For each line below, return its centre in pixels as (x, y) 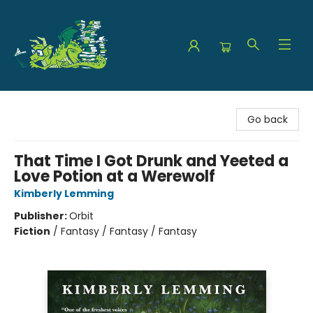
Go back (268, 119)
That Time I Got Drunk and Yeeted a (151, 161)
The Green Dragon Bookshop (80, 104)
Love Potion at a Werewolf (115, 176)
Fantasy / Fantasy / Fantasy (129, 231)
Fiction (32, 231)
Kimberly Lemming (64, 194)
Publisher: (42, 216)
